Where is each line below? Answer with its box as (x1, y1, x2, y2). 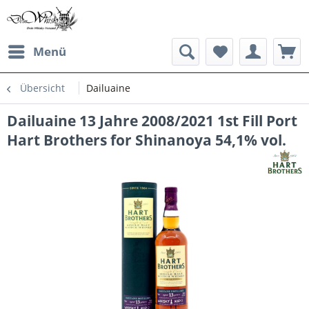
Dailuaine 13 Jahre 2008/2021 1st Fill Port (7, 111, 297, 130)
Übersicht (20, 81, 65, 94)
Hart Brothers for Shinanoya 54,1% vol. (7, 130, 286, 150)
